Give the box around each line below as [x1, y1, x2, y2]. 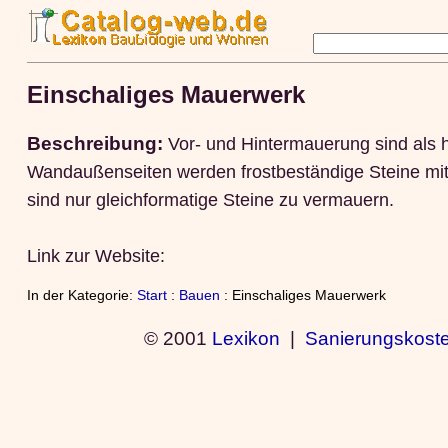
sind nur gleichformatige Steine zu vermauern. [26, 189, 394, 210]
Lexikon [212, 326, 281, 349]
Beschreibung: [26, 131, 168, 154]
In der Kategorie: [26, 287, 137, 304]
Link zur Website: [26, 245, 165, 266]
